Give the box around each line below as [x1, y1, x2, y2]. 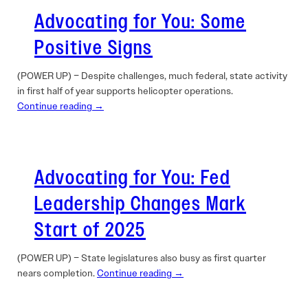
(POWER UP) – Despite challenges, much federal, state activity [17, 69, 287, 82]
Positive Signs [34, 34, 153, 62]
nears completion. [17, 267, 97, 279]
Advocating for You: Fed [34, 164, 230, 192]
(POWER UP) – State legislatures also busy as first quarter [17, 252, 266, 264]
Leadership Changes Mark [34, 190, 246, 218]
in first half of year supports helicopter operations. [17, 85, 233, 97]
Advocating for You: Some [34, 8, 246, 36]
